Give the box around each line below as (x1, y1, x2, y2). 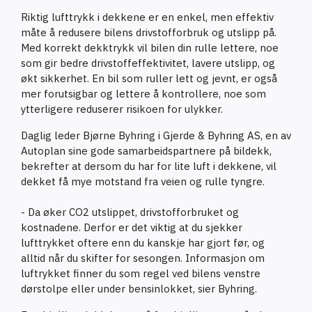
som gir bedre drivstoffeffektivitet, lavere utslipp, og (21, 56, 275, 70)
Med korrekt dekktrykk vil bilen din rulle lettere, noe (21, 40, 279, 54)
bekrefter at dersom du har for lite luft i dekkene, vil (21, 159, 276, 173)
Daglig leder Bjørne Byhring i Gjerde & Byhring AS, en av (21, 128, 291, 142)
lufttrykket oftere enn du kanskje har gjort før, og (21, 235, 265, 249)
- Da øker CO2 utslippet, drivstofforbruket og (21, 205, 239, 219)
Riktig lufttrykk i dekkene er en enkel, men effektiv (21, 10, 274, 24)
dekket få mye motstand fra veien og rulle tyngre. (21, 174, 265, 188)
